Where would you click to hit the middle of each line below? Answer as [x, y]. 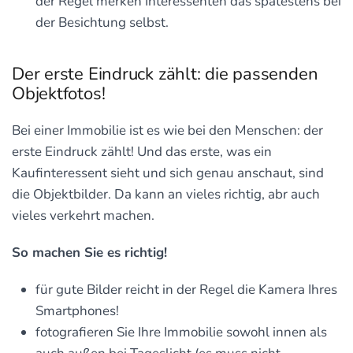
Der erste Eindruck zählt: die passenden [165, 74]
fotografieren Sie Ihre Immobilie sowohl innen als [181, 332]
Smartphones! [77, 311]
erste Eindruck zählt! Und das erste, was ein [142, 152]
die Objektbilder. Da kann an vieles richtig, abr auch [166, 194]
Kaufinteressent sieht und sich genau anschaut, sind [168, 173]
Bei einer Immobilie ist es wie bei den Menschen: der [167, 130]
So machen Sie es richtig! [89, 253]
